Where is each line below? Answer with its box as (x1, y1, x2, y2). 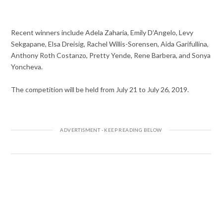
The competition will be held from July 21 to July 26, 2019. (11, 85, 189, 94)
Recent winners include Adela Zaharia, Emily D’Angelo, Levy (11, 28, 194, 37)
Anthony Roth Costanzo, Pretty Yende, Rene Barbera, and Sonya (11, 51, 211, 59)
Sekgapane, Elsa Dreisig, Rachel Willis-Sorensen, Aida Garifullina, (11, 39, 209, 48)
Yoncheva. (11, 62, 43, 71)
